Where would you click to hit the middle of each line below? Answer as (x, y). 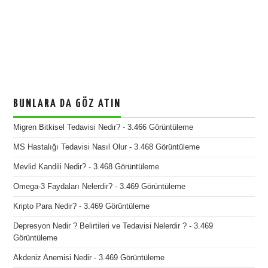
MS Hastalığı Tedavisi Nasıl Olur (70, 147)
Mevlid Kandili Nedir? (50, 167)
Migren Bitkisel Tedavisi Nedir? (67, 127)
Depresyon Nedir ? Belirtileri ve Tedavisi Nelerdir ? (100, 226)
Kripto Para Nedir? (45, 206)
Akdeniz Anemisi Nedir (53, 258)
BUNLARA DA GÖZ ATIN (67, 103)
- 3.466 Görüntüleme (157, 127)
